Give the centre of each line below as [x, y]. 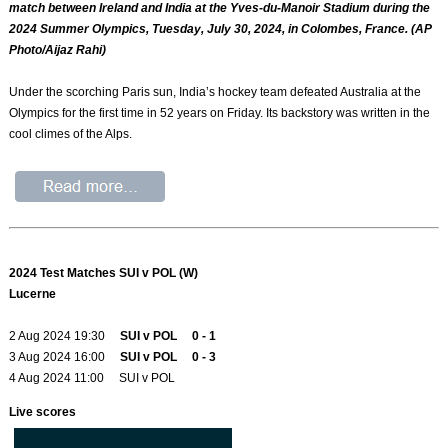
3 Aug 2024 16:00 [65, 357]
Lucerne [33, 294]
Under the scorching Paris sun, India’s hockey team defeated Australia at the [215, 91]
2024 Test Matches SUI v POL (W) [104, 273]
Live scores [43, 412]
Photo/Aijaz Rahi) [58, 49]
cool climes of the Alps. [71, 133]
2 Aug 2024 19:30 [65, 336]
